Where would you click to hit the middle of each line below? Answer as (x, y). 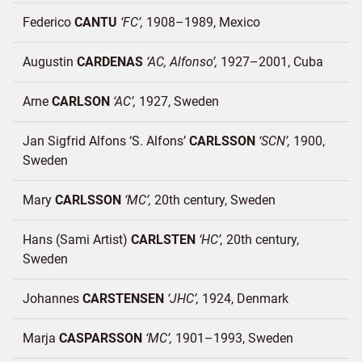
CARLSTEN (163, 240)
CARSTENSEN (123, 299)
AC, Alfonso (180, 62)
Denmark (263, 299)
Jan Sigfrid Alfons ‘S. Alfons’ (106, 141)
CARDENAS (110, 62)
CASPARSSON (101, 338)
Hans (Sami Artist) (77, 240)
